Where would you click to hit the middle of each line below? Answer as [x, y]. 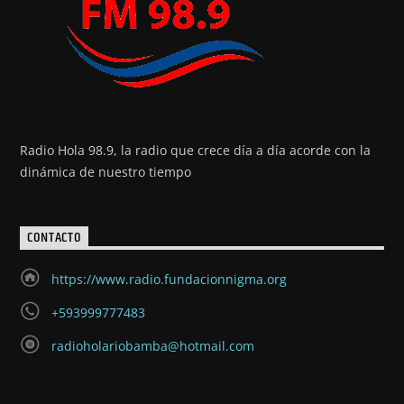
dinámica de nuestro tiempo [106, 172]
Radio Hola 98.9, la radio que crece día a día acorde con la [196, 151]
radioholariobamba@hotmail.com [152, 345]
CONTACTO [54, 238]
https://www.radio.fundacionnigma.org [169, 279]
